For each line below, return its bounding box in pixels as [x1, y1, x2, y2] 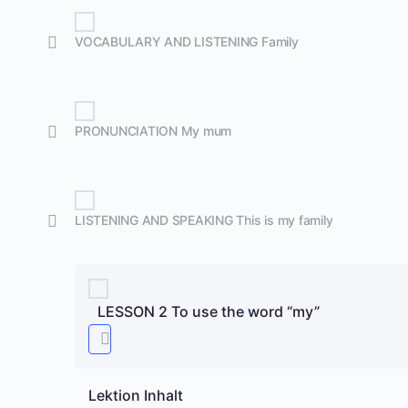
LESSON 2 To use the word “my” [97, 301, 320, 321]
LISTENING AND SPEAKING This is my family [75, 212, 333, 228]
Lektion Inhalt [88, 386, 183, 404]
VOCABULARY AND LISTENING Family [75, 34, 299, 49]
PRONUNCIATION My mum [75, 123, 232, 138]
